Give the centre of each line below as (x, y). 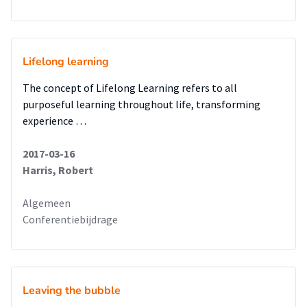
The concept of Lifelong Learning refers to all (130, 87)
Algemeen (47, 202)
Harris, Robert (58, 170)
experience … (54, 120)
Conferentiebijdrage (70, 219)
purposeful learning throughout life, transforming (142, 104)
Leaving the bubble (72, 290)
